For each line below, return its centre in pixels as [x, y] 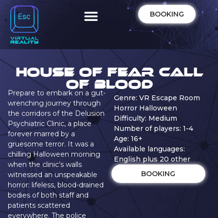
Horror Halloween [145, 108]
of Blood [109, 82]
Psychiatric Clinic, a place [50, 123]
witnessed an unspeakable [53, 174]
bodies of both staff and [48, 195]
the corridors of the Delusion [56, 113]
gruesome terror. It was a [51, 144]
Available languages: [149, 149]
